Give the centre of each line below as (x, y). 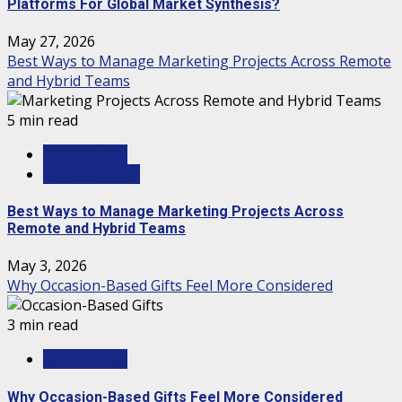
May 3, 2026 (47, 266)
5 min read (43, 120)
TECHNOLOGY (92, 174)
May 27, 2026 (51, 41)
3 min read (43, 325)
